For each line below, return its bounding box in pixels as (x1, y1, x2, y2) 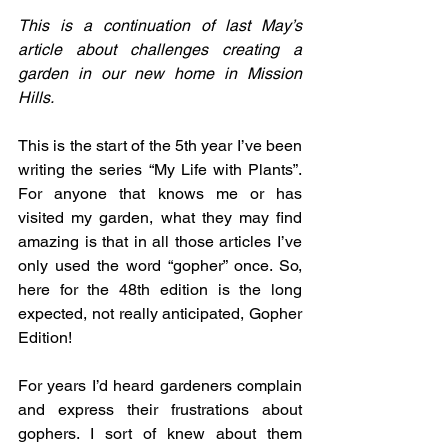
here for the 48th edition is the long (18, 280, 302, 299)
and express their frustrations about (18, 400, 302, 419)
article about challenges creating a (18, 40, 302, 59)
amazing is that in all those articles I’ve (18, 232, 302, 251)
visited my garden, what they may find (18, 208, 302, 227)
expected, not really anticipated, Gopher (18, 304, 302, 323)
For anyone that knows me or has (18, 184, 302, 203)
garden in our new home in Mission (18, 64, 302, 83)
